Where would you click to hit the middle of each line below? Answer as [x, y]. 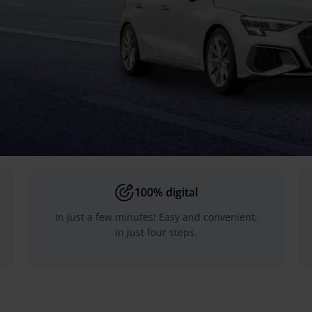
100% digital [166, 192]
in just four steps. [156, 232]
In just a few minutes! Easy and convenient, [156, 217]
